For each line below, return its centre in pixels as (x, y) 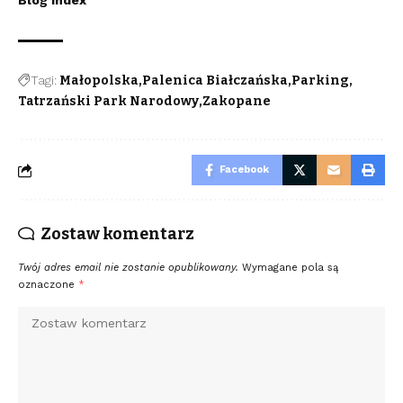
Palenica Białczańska (215, 81)
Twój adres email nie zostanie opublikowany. (128, 268)
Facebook (244, 170)
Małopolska (99, 81)
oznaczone (48, 285)
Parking (320, 81)
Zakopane (237, 102)
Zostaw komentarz (117, 234)
